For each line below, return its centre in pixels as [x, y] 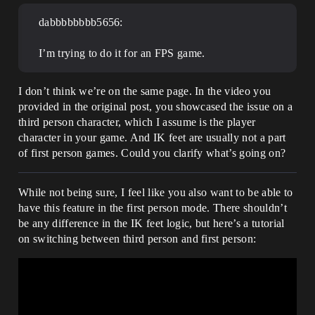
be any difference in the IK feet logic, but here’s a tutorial [152, 223]
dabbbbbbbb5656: [81, 22]
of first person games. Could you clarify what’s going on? [152, 153]
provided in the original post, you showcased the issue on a [155, 106]
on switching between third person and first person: [137, 238]
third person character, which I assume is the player [137, 122]
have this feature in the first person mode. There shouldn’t [153, 207]
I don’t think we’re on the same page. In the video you [145, 91]
